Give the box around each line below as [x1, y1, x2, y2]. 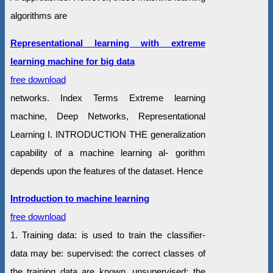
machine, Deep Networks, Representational [10, 111, 205, 122]
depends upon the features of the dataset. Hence [10, 166, 203, 177]
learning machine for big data [10, 56, 135, 67]
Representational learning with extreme [10, 38, 205, 49]
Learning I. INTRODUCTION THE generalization [10, 129, 205, 140]
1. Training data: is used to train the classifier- [10, 230, 205, 241]
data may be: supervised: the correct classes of [10, 248, 205, 259]
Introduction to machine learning [10, 193, 149, 204]
